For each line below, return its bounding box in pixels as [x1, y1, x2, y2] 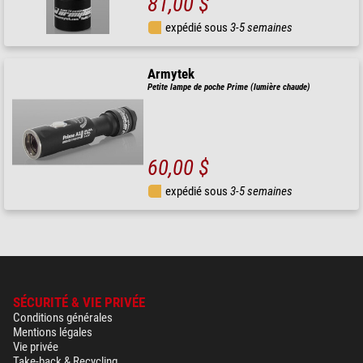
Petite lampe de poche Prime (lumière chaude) [147, 82, 311, 93]
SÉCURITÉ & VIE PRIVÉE [13, 295, 145, 311]
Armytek [147, 66, 195, 83]
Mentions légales [13, 325, 92, 340]
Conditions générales [13, 310, 113, 326]
